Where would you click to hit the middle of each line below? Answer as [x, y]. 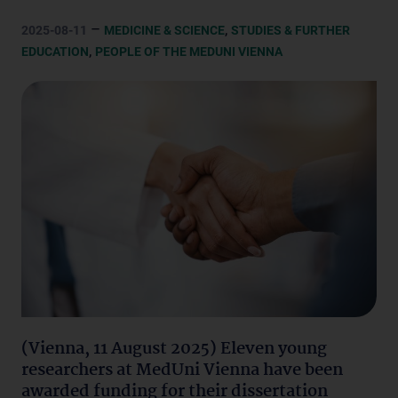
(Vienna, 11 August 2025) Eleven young [174, 349]
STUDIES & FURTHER [291, 30]
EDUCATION [55, 52]
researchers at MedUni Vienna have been [182, 370]
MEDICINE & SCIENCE [164, 30]
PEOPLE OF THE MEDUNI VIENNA [189, 52]
